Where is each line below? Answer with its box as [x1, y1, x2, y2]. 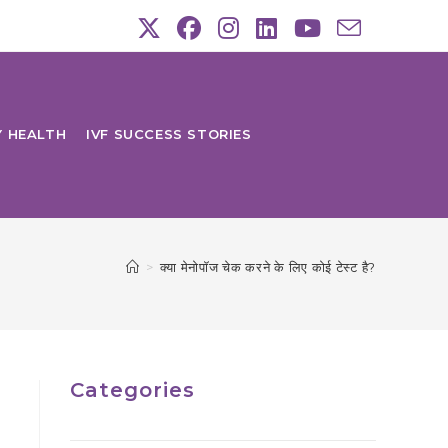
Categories [70, 378, 195, 402]
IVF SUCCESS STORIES [86, 126, 252, 142]
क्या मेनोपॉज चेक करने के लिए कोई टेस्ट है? [159, 259, 376, 275]
